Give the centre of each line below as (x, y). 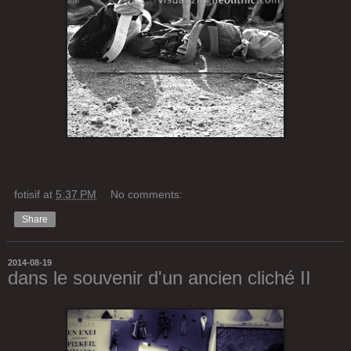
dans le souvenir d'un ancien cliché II (159, 278)
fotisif (27, 195)
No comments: (147, 195)
